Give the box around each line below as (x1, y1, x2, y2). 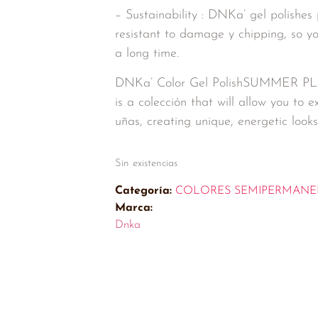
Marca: (115, 202, 153, 214)
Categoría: (115, 185, 172, 197)
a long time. (115, 47, 179, 60)
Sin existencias (115, 158, 177, 169)
